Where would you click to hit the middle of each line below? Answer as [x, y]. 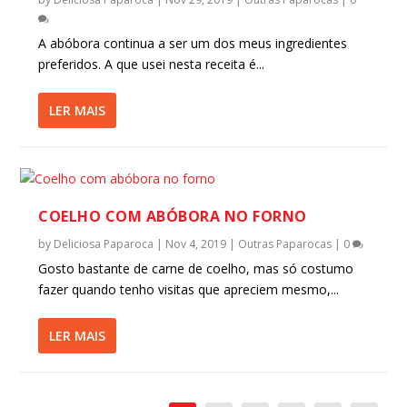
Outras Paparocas [285, 243]
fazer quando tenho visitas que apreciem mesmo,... [189, 289]
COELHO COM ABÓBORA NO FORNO [173, 216]
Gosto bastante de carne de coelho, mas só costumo [196, 268]
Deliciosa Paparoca [104, 243]
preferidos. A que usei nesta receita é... [152, 64]
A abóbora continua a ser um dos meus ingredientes [193, 43]
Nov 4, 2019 [196, 243]
